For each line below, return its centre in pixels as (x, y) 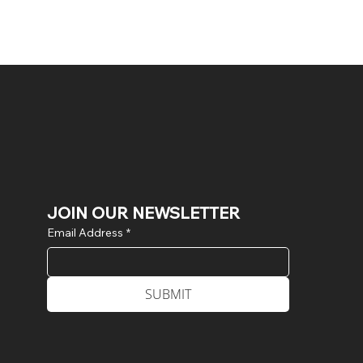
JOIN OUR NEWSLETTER (143, 212)
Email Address (85, 232)
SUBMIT (168, 294)
